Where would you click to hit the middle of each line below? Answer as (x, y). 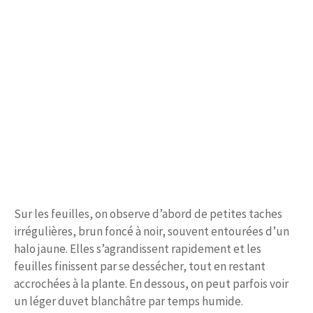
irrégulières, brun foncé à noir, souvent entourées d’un (152, 232)
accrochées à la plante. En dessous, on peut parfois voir (151, 284)
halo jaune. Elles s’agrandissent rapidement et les (138, 249)
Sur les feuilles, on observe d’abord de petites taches (148, 214)
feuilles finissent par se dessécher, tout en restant (140, 267)
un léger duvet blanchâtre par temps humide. (129, 301)
